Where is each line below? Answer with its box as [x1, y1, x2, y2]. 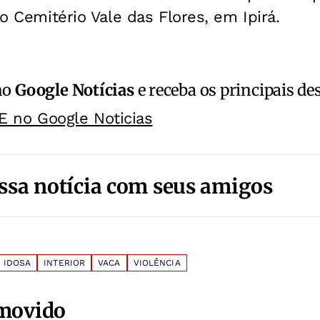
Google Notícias [15, 79, 134, 100]
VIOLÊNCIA [133, 257, 181, 268]
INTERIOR [44, 257, 86, 268]
